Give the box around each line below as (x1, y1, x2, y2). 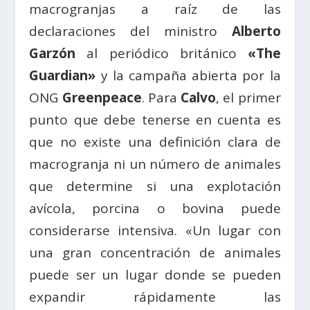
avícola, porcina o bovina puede (29, 199, 281, 217)
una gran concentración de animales (29, 243, 281, 262)
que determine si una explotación (29, 176, 281, 195)
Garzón (29, 44, 76, 62)
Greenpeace (62, 88, 142, 107)
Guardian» (29, 66, 96, 84)
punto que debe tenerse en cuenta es (29, 110, 281, 129)
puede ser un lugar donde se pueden (29, 265, 281, 284)
